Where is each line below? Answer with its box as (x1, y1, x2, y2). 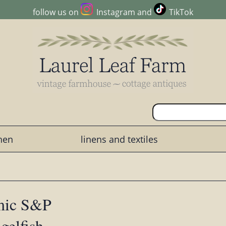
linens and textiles (80, 133, 158, 145)
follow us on (33, 7, 81, 18)
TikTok (168, 7, 193, 18)
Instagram (96, 7, 135, 18)
